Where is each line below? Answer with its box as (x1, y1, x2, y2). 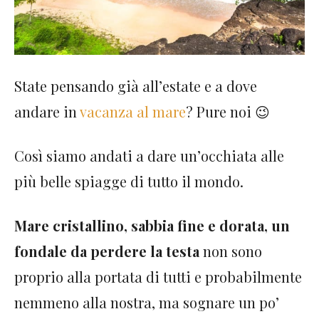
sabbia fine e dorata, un (131, 215, 290, 235)
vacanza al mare (80, 101, 186, 121)
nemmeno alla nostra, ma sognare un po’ (14, 292, 279, 312)
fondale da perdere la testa (14, 241, 199, 261)
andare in (14, 101, 80, 121)
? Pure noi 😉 (186, 101, 273, 121)
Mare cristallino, (14, 215, 131, 235)
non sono (199, 241, 262, 261)
